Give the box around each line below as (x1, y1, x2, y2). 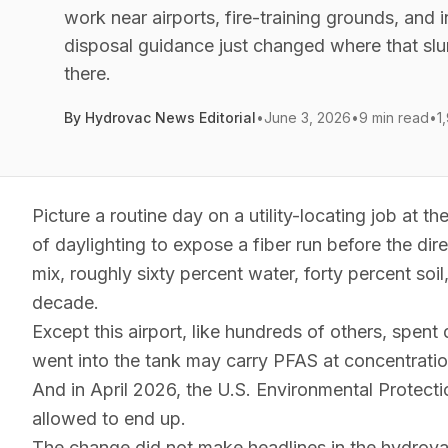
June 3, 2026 (264, 109, 351, 126)
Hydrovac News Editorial (85, 109, 256, 126)
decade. (32, 292, 99, 313)
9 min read (359, 109, 429, 126)
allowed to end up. (32, 408, 186, 429)
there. (64, 63, 111, 84)
